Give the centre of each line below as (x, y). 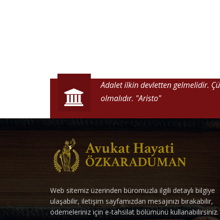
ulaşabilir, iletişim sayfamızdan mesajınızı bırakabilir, (132, 201)
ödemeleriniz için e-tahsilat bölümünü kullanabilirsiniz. (134, 212)
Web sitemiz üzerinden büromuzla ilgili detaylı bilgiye (133, 190)
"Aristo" (148, 98)
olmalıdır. (118, 98)
